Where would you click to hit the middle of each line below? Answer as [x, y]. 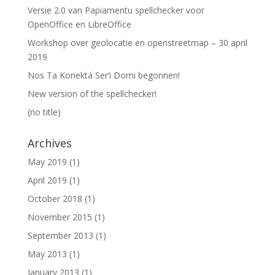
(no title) [44, 112]
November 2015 [60, 217]
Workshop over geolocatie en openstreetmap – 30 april [137, 43]
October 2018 [55, 199]
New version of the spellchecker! [92, 94]
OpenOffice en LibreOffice [79, 24]
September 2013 [60, 235]
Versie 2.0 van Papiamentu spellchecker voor [116, 10]
